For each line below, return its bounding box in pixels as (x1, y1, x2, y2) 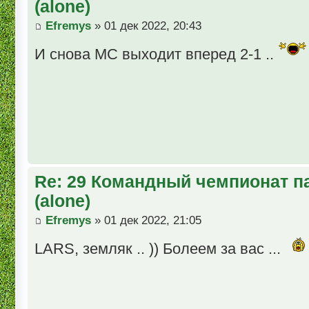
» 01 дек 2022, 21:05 (91, 213, 201, 227)
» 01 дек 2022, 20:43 (91, 19, 201, 32)
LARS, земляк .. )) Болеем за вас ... (34, 239, 285, 257)
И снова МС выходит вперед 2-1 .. (34, 45, 278, 63)
